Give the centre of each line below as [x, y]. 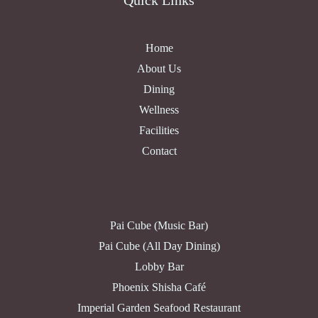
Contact [159, 151]
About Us [159, 69]
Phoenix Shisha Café [159, 287]
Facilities [159, 131]
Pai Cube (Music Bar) [159, 226]
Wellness [159, 110]
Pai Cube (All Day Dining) [159, 246]
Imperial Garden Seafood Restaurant [159, 308]
